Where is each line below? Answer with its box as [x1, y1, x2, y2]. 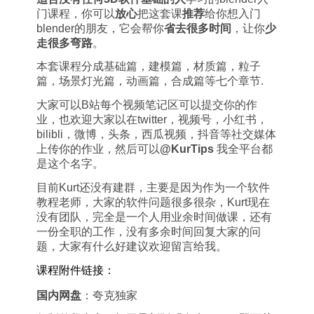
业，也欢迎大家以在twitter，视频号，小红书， [36, 114, 268, 126]
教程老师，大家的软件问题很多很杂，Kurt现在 [36, 196, 270, 208]
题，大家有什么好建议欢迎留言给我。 [36, 240, 227, 252]
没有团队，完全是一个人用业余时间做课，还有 [36, 210, 272, 223]
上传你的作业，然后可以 [36, 143, 160, 156]
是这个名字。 [36, 158, 104, 170]
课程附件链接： [36, 264, 115, 276]
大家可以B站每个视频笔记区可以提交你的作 [36, 99, 257, 111]
